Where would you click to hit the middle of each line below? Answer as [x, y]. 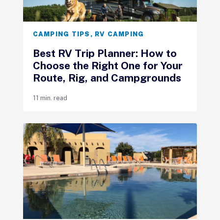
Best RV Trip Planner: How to [105, 53]
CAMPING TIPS [61, 34]
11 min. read [50, 98]
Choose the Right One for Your [108, 65]
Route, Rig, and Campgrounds [107, 78]
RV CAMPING [120, 34]
